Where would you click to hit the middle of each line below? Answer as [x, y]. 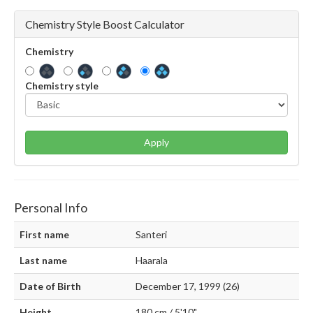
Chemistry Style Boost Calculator [105, 24]
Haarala [152, 261]
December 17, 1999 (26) [188, 286]
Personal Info [51, 208]
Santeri [151, 235]
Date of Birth [50, 286]
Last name [43, 261]
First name [44, 235]
